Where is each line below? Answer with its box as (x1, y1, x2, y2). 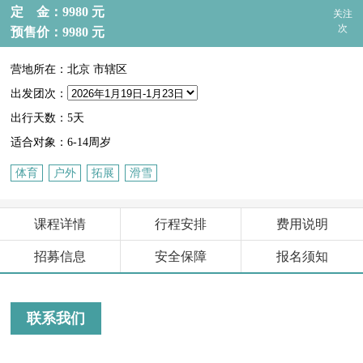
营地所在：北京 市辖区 (11, 63, 128, 76)
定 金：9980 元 (11, 4, 105, 19)
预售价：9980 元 (11, 24, 105, 39)
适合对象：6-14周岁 (11, 136, 112, 149)
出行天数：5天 (11, 112, 85, 125)
